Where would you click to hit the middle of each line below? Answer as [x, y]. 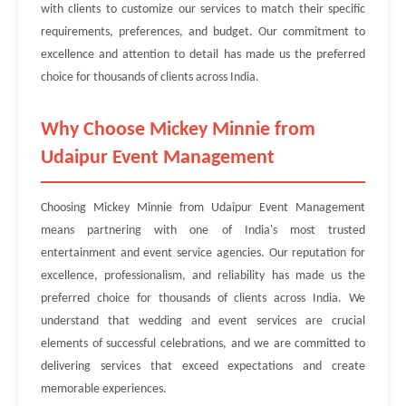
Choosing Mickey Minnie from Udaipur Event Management [203, 208]
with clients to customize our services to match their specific [203, 10]
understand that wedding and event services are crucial [203, 321]
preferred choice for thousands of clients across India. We [203, 299]
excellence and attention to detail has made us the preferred [203, 55]
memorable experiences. [104, 389]
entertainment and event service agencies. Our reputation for [203, 253]
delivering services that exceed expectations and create [203, 367]
